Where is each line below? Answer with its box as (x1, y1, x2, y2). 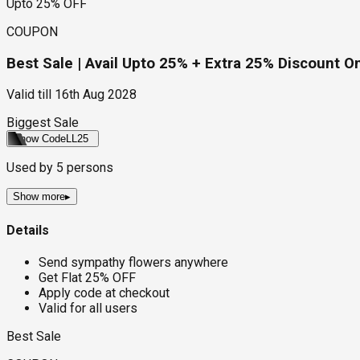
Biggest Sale (6, 115, 79, 131)
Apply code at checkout (39, 284, 170, 301)
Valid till (6, 87, 51, 103)
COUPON (6, 23, 58, 39)
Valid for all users (39, 300, 137, 316)
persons (63, 160, 113, 176)
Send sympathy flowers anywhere (39, 254, 228, 270)
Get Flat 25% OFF (39, 269, 136, 285)
